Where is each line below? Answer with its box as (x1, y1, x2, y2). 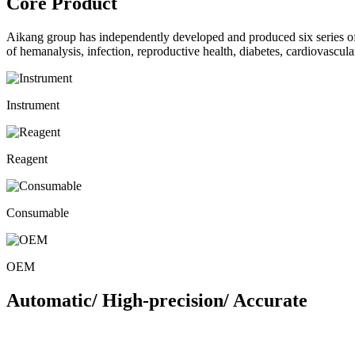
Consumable (6, 205, 69, 219)
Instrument (6, 97, 59, 112)
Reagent (6, 151, 48, 166)
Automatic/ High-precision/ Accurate (6, 289, 307, 311)
